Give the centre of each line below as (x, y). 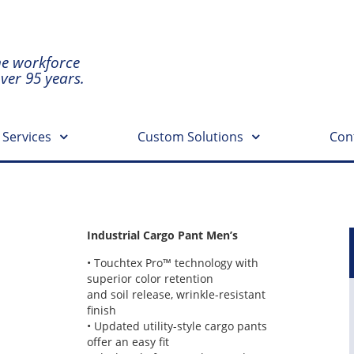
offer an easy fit (128, 342)
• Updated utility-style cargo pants (177, 326)
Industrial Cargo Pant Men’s (162, 235)
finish (101, 310)
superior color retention (150, 279)
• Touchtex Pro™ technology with (172, 263)
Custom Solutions (191, 137)
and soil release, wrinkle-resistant (176, 294)
